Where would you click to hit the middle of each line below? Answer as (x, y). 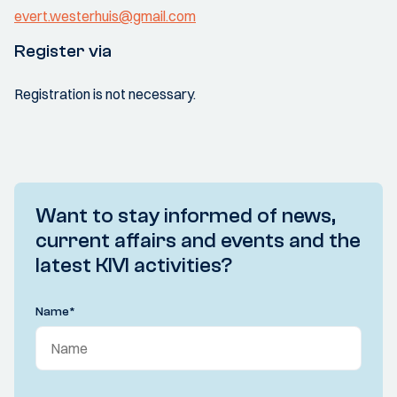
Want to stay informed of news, (186, 216)
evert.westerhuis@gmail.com (105, 16)
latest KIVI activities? (134, 265)
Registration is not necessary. (105, 94)
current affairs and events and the (198, 241)
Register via (63, 51)
